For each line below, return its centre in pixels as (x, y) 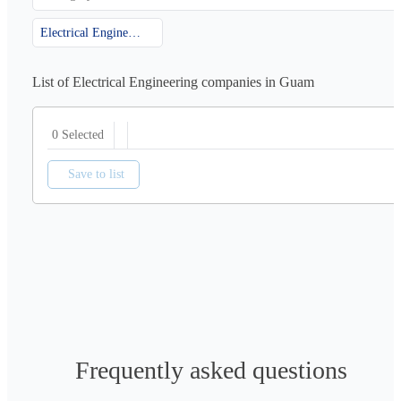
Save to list (96, 174)
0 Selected (78, 134)
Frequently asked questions (211, 370)
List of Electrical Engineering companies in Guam (173, 81)
